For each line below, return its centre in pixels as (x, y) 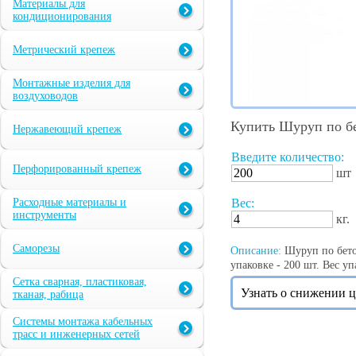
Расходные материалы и (70, 203)
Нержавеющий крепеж (67, 130)
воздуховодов (45, 96)
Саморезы (36, 249)
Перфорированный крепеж (77, 169)
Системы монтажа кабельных (83, 322)
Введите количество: (288, 157)
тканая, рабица (48, 295)
